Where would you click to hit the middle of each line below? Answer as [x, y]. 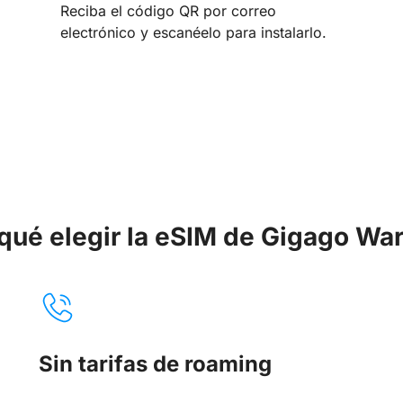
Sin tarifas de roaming [156, 363]
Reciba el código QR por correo [168, 11]
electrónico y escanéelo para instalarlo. [193, 33]
